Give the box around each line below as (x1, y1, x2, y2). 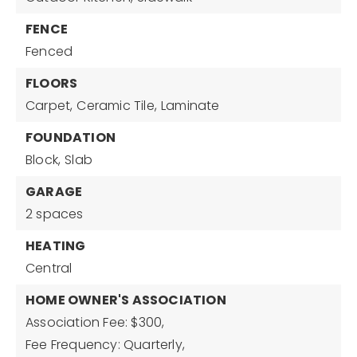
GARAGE (25, 182, 83, 201)
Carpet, (25, 96, 73, 115)
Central (25, 259, 73, 277)
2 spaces (25, 205, 84, 223)
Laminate (161, 96, 220, 115)
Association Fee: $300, (25, 313, 165, 331)
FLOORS (25, 74, 78, 92)
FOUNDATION (25, 128, 116, 147)
